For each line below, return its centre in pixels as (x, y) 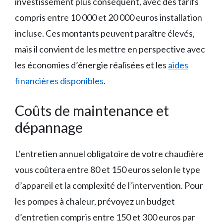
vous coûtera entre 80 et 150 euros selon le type (108, 170)
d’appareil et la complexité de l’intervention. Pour (109, 186)
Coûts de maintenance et (92, 111)
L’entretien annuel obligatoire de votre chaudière (109, 154)
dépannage (49, 127)
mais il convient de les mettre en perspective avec (110, 49)
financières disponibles (59, 81)
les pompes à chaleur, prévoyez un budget (95, 201)
